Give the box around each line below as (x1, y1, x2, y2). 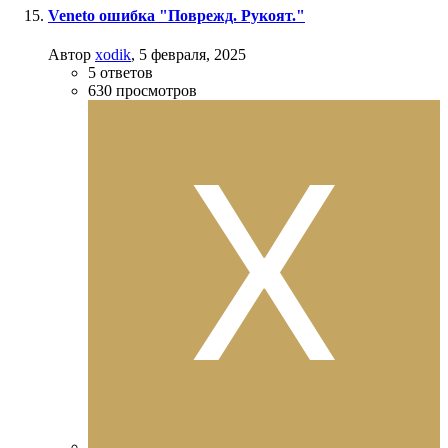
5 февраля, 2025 (139, 46, 246, 64)
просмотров (116, 82, 197, 100)
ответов (100, 64, 153, 82)
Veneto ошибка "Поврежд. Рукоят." (48, 6, 305, 24)
